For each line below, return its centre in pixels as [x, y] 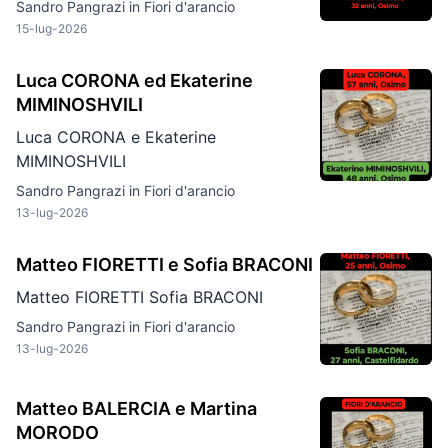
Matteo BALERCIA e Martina [136, 408]
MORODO [57, 432]
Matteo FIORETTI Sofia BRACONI [139, 297]
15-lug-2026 [51, 28]
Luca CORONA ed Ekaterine [134, 80]
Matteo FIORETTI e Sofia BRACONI [164, 264]
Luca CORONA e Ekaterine [116, 137]
